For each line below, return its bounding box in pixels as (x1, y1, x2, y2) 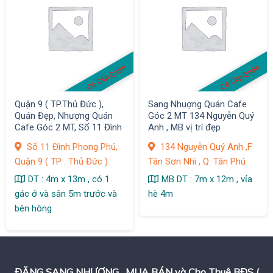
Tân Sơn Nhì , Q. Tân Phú (147, 156, 246, 168)
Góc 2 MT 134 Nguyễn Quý (147, 110, 254, 122)
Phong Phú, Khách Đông (14, 133, 111, 145)
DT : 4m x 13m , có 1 (27, 174, 110, 185)
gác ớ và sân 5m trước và (14, 188, 117, 200)
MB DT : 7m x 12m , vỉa (161, 174, 252, 185)
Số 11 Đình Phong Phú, (24, 141, 118, 153)
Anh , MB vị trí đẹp (147, 122, 221, 133)
